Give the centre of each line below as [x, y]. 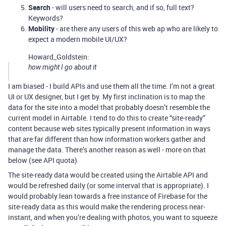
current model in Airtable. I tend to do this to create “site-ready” [107, 118]
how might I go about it [62, 67]
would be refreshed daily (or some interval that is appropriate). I [108, 185]
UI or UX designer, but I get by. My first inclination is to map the [106, 97]
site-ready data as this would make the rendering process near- [107, 207]
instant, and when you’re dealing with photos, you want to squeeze [113, 217]
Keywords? [46, 18]
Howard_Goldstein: [59, 57]
